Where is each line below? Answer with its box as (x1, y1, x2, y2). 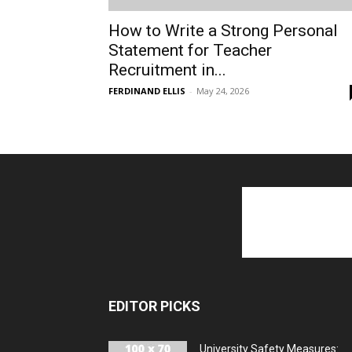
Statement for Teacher (108, 41, 272, 60)
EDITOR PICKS (108, 298, 200, 314)
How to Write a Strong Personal (108, 21, 338, 40)
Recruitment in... (108, 60, 226, 79)
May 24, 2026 (196, 85, 249, 97)
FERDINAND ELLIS (108, 85, 185, 97)
